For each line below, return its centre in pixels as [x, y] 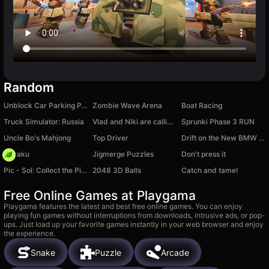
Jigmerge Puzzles [123, 154]
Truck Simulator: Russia [44, 122]
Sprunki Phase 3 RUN [218, 122]
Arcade [175, 252]
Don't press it [204, 154]
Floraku [17, 154]
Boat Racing [202, 106]
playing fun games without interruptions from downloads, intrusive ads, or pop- [134, 216]
